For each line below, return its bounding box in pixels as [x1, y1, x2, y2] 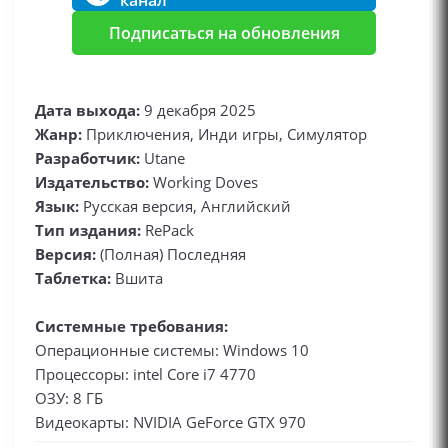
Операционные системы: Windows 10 [35, 340, 309, 361]
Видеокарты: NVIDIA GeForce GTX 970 [35, 412, 306, 433]
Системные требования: [35, 316, 228, 337]
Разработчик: [35, 148, 144, 169]
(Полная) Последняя [96, 244, 246, 265]
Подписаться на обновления [108, 22, 340, 45]
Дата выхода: [35, 100, 140, 121]
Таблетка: [35, 268, 111, 289]
